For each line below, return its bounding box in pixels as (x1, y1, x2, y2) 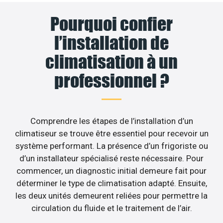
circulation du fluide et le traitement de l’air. (31, 203, 192, 214)
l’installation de (54, 32, 169, 54)
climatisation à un (45, 51, 178, 73)
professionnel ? (54, 70, 169, 92)
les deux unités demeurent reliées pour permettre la (15, 191, 208, 201)
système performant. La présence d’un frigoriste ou (15, 141, 208, 151)
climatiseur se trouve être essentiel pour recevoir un (14, 128, 209, 139)
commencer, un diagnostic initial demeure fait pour (16, 166, 207, 176)
